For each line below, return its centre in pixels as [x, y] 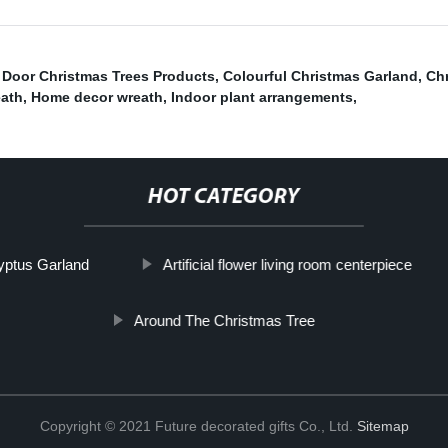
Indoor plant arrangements [262, 97]
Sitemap [382, 426]
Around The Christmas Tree [224, 321]
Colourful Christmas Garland [320, 76]
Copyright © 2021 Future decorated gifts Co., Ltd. [198, 426]
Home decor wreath [97, 97]
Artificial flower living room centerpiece [287, 265]
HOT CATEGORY [223, 198]
